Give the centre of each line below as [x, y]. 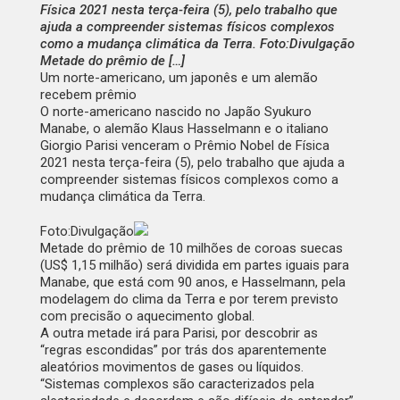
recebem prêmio [88, 95]
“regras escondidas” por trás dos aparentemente [183, 350]
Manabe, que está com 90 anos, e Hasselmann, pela [192, 283]
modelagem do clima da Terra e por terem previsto [189, 300]
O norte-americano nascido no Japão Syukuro [175, 112]
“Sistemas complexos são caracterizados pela [177, 384]
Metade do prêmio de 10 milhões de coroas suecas [191, 249]
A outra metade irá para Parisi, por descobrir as [179, 333]
